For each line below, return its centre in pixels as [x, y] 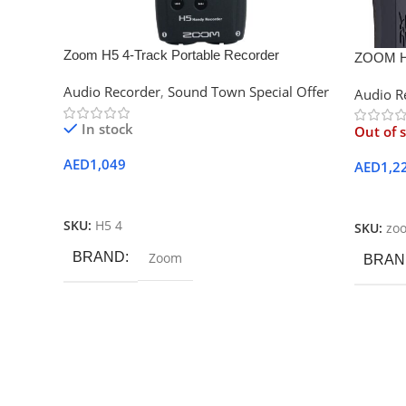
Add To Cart [107, 193]
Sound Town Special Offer [248, 92]
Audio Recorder [112, 92]
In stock [107, 129]
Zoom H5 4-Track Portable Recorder [171, 55]
